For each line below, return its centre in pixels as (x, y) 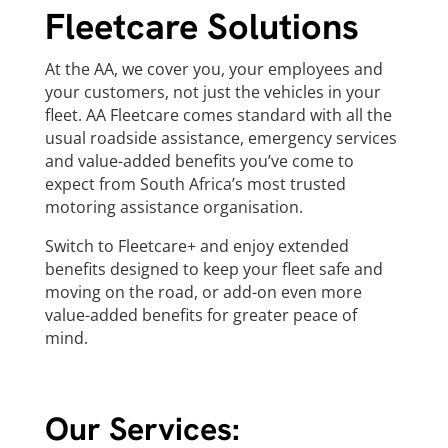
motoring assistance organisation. (173, 207)
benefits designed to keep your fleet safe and (213, 269)
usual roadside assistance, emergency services (220, 138)
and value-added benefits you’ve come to (199, 161)
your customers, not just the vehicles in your (212, 92)
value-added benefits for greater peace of (200, 315)
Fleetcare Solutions (201, 26)
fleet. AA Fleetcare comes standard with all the (218, 115)
